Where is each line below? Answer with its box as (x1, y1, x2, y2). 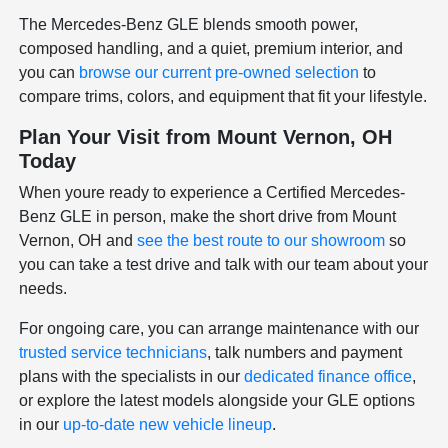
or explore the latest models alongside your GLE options (19, 391, 416, 409)
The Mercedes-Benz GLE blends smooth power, (19, 15, 359, 33)
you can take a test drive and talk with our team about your (19, 255, 429, 273)
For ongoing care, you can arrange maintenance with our (19, 319, 420, 337)
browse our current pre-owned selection (79, 63, 360, 81)
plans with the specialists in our (19, 367, 245, 385)
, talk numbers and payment (207, 343, 403, 361)
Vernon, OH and (19, 231, 138, 249)
